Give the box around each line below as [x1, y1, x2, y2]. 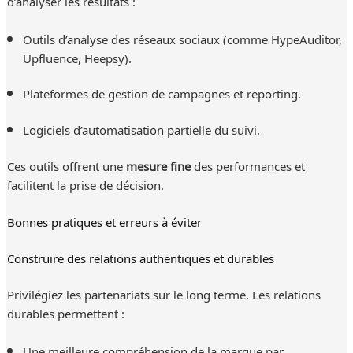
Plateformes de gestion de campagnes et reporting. [22, 83, 301, 104]
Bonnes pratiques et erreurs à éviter [6, 211, 202, 232]
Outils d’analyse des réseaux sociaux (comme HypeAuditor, [22, 28, 342, 49]
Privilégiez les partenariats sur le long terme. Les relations [6, 284, 321, 305]
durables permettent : [6, 303, 124, 324]
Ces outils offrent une [6, 155, 126, 176]
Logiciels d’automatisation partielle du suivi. [22, 119, 260, 140]
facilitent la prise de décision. [6, 174, 164, 195]
